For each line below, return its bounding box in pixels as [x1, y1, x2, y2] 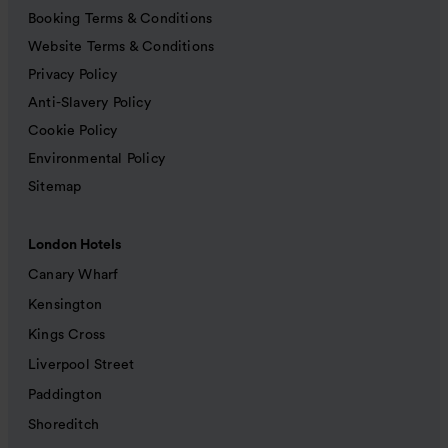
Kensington [28, 298, 102, 313]
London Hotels [28, 238, 121, 253]
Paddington [28, 388, 102, 403]
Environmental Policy [28, 152, 165, 167]
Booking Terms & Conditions [28, 12, 213, 27]
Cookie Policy [28, 124, 118, 139]
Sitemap [28, 180, 82, 195]
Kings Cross [28, 328, 106, 343]
